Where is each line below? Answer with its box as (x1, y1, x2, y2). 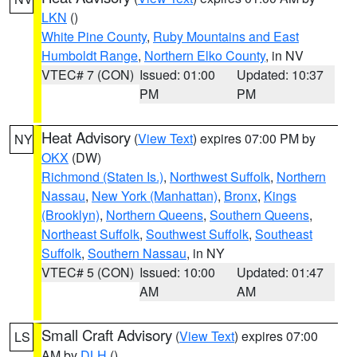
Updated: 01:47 (237, 263, 324, 281)
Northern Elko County (144, 46, 265, 65)
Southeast (255, 225, 312, 243)
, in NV (265, 46, 304, 65)
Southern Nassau (88, 244, 186, 262)
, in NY (186, 244, 225, 262)
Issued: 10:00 (139, 263, 215, 281)
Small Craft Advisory (41, 324, 172, 345)
